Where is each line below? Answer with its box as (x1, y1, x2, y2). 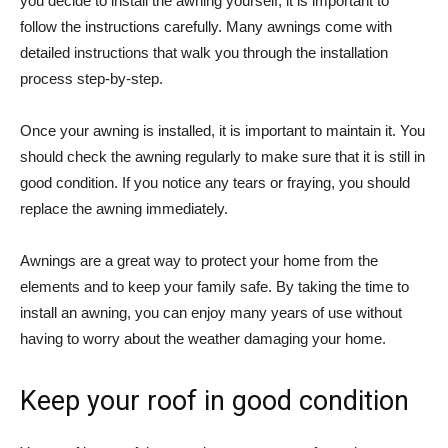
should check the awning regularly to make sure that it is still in (20, 148, 425, 166)
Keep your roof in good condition (20, 385, 409, 418)
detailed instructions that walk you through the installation (20, 44, 388, 62)
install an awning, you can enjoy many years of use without (20, 304, 402, 322)
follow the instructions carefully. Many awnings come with (20, 18, 392, 36)
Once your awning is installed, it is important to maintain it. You (20, 122, 425, 140)
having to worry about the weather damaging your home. (20, 330, 386, 348)
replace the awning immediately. (20, 200, 228, 218)
